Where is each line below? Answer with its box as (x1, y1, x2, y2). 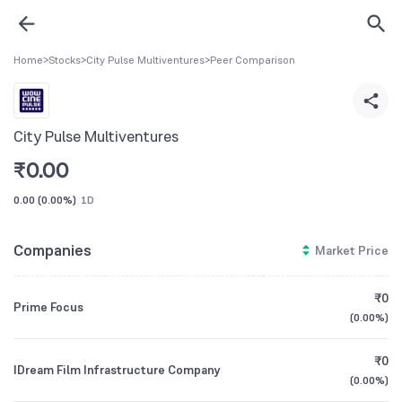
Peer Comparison (210, 53, 295, 67)
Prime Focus (13, 299, 83, 315)
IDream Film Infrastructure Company (13, 362, 221, 378)
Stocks (48, 53, 81, 67)
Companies (13, 239, 92, 261)
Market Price (315, 242, 389, 258)
